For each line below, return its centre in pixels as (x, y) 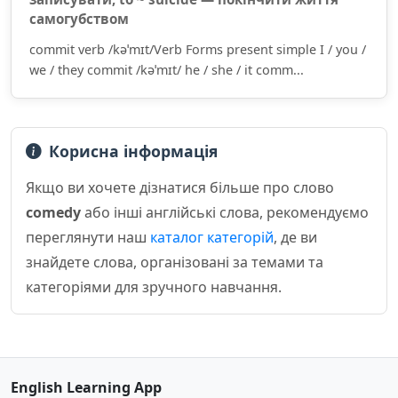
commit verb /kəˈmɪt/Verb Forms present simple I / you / (198, 49)
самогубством (79, 19)
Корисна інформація (133, 151)
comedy (53, 212)
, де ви (295, 237)
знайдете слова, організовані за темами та (175, 262)
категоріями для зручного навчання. (154, 287)
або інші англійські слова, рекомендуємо (225, 212)
